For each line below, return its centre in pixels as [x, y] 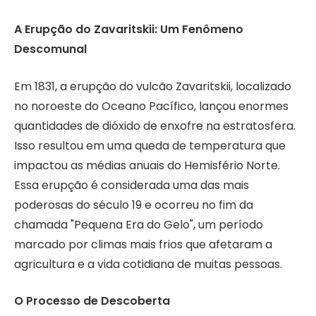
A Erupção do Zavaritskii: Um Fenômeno [129, 29]
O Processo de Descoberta [92, 301]
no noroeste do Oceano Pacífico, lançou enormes [151, 106]
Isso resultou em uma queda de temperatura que [150, 145]
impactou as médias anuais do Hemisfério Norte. [147, 165]
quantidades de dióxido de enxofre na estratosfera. [155, 126]
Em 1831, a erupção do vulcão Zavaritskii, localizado [153, 86]
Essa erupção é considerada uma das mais [132, 185]
